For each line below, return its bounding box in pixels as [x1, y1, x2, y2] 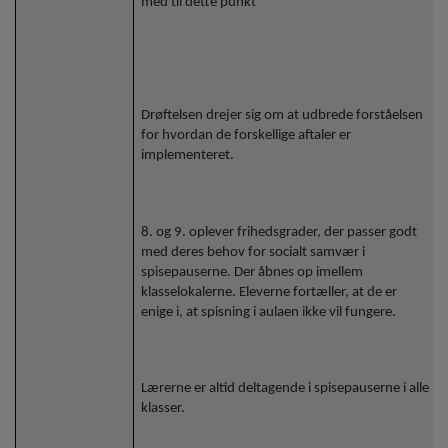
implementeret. [141, 148, 235, 164]
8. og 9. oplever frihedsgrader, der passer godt [141, 224, 418, 240]
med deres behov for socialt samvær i [141, 244, 366, 260]
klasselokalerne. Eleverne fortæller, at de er [141, 284, 398, 300]
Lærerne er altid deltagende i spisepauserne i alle [141, 381, 430, 397]
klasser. [141, 401, 186, 417]
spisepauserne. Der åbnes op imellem [141, 264, 364, 280]
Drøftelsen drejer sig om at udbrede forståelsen [141, 108, 424, 124]
